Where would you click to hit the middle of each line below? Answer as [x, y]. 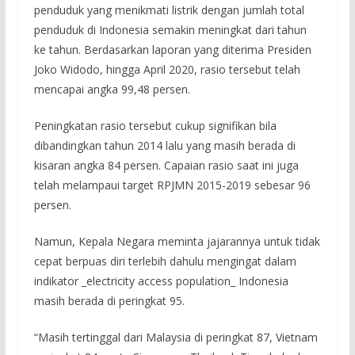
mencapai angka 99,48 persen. [112, 89]
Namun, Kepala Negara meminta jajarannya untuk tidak [177, 241]
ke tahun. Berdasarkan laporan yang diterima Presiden [172, 49]
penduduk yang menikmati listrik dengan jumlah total [169, 10]
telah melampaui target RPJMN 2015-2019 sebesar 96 [172, 185]
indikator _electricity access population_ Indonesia [161, 281]
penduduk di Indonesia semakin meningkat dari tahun [170, 29]
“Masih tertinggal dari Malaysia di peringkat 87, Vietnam [176, 337]
